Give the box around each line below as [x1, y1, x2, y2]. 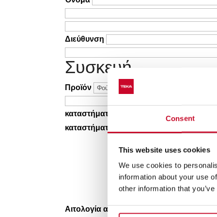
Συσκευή [65, 57, 132, 77]
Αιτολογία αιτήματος [65, 205, 140, 214]
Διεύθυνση [65, 35, 105, 44]
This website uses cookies [118, 145, 210, 154]
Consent [166, 114, 195, 123]
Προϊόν [65, 83, 92, 92]
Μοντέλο [175, 83, 207, 92]
